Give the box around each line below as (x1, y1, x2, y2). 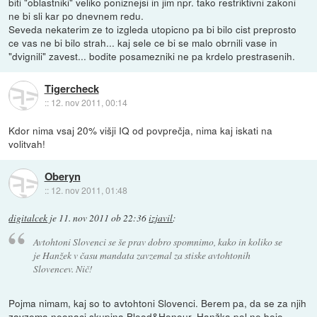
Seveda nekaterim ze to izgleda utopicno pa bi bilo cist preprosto (8, 22, 297, 37)
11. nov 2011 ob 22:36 (59, 212, 147, 225)
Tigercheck (44, 80, 99, 96)
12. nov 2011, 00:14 (50, 96, 127, 108)
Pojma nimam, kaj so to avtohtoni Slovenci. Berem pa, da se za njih (8, 295, 307, 310)
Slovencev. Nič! (33, 261, 93, 275)
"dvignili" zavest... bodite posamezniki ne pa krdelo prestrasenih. (8, 49, 296, 64)
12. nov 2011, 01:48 (50, 183, 127, 196)
